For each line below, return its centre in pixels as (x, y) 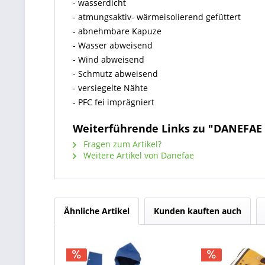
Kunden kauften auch (198, 211)
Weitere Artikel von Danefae (138, 155)
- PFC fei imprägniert (114, 102)
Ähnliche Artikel (97, 211)
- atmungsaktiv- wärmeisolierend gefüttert (157, 17)
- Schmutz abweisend (115, 74)
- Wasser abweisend (113, 45)
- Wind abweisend (109, 59)
